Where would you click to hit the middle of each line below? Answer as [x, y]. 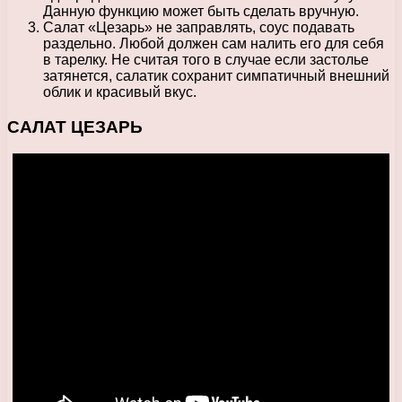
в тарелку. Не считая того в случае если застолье [206, 59]
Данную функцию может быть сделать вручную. [201, 11]
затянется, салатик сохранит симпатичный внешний [216, 75]
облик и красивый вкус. [120, 92]
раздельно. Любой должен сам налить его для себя [214, 43]
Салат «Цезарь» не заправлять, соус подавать [199, 27]
